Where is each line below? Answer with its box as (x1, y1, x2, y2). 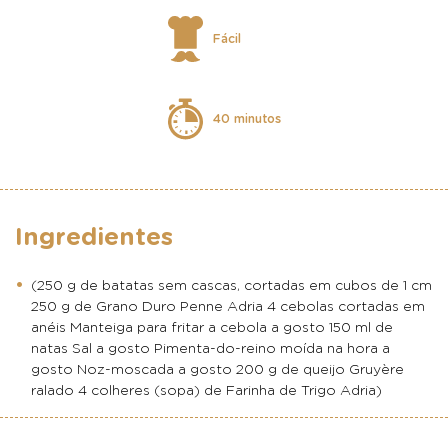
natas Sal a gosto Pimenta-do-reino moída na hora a (31, 342, 390, 356)
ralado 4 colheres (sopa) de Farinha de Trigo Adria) (31, 384, 382, 398)
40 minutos (212, 113, 281, 125)
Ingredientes (15, 225, 173, 250)
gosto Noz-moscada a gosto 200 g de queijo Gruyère (31, 363, 404, 377)
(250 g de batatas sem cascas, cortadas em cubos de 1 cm (31, 279, 432, 293)
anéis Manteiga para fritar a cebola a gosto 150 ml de (31, 321, 393, 335)
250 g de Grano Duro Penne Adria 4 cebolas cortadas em (31, 300, 425, 314)
